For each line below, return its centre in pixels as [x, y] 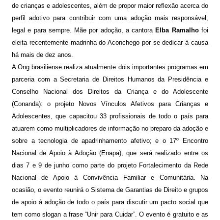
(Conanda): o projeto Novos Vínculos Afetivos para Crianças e [110, 104]
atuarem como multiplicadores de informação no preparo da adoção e [110, 129]
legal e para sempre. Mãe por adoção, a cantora [83, 30]
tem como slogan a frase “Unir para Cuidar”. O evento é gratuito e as [110, 215]
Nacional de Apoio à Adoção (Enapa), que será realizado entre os [110, 153]
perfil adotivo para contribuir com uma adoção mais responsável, [110, 18]
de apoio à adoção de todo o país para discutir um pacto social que [110, 202]
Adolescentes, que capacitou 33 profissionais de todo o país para [110, 116]
